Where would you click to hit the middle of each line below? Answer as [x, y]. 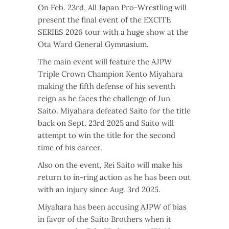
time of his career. [70, 148]
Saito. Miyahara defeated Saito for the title [114, 111]
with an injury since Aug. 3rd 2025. [99, 190]
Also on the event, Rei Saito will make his [110, 165]
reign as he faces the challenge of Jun [104, 99]
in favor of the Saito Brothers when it [105, 219]
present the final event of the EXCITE [104, 20]
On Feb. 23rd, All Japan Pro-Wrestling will [112, 8]
